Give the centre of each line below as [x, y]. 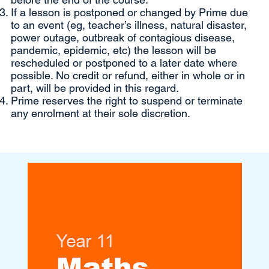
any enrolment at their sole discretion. [100, 113]
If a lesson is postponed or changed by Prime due [129, 13]
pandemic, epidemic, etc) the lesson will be [113, 50]
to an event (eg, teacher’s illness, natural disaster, [128, 25]
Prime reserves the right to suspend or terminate [126, 101]
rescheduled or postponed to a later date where [124, 63]
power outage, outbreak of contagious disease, [122, 38]
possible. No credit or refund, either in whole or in [128, 76]
